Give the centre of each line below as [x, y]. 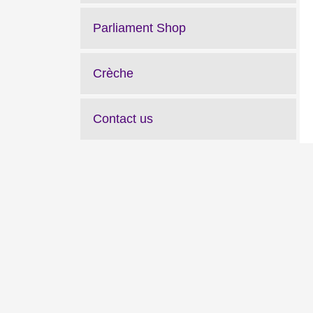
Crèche [113, 73]
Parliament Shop [139, 28]
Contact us [123, 119]
